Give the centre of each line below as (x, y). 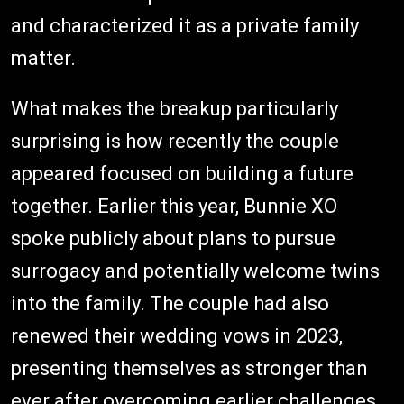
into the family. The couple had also (170, 303)
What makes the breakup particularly (174, 108)
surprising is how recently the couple (175, 141)
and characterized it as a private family (185, 25)
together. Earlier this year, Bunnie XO (174, 206)
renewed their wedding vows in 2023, (177, 335)
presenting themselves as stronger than (189, 368)
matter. (43, 58)
